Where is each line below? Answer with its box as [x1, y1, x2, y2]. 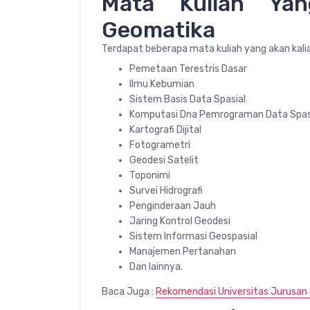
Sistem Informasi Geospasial [129, 230, 257, 242]
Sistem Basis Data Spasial [129, 93, 246, 105]
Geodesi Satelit [129, 154, 199, 166]
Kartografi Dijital [129, 123, 201, 136]
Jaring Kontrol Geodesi [129, 215, 230, 227]
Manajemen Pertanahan [129, 245, 236, 257]
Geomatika [102, 16, 215, 43]
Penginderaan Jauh [129, 199, 216, 212]
